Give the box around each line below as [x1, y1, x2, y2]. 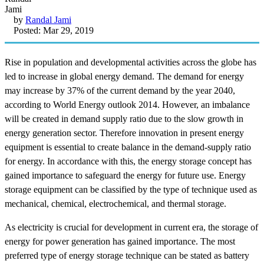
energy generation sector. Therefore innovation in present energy [5, 127, 244, 138]
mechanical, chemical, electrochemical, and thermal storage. [5, 198, 226, 209]
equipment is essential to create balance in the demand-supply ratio [5, 141, 251, 152]
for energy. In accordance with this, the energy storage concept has [5, 156, 252, 166]
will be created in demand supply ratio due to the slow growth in [5, 113, 243, 124]
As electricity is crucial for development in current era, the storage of [5, 222, 258, 232]
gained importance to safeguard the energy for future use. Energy [5, 170, 246, 180]
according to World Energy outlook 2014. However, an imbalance [5, 99, 250, 110]
